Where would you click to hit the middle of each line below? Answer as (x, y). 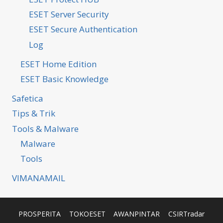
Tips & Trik (34, 113)
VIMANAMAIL (39, 178)
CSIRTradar (187, 214)
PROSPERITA (39, 214)
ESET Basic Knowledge (64, 79)
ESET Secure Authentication (83, 29)
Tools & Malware (45, 128)
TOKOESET (87, 214)
